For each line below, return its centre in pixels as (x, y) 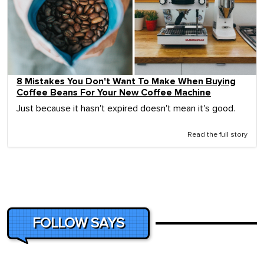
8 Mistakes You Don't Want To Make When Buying (126, 82)
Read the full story (217, 135)
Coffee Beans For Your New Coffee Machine (114, 93)
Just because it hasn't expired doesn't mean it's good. (126, 109)
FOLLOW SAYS (78, 224)
